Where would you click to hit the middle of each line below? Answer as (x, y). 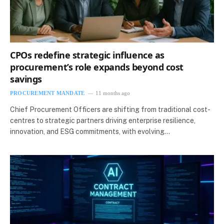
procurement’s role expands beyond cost (97, 67)
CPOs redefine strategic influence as (87, 55)
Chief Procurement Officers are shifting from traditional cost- (110, 110)
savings (26, 79)
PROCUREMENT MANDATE (47, 93)
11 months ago (113, 93)
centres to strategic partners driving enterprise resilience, (103, 121)
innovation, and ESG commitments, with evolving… (90, 132)
